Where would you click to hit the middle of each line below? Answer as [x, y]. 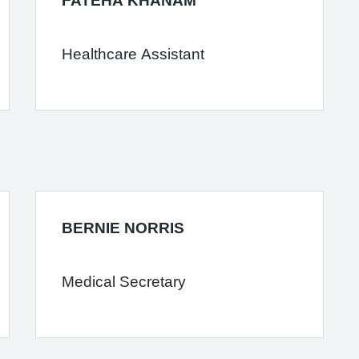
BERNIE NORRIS [123, 228]
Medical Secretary [123, 282]
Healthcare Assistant [133, 54]
